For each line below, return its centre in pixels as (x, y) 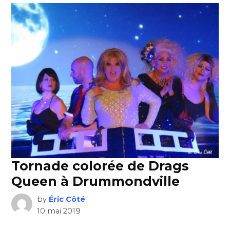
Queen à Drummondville (96, 181)
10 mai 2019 (59, 211)
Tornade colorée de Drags (100, 166)
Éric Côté (67, 199)
